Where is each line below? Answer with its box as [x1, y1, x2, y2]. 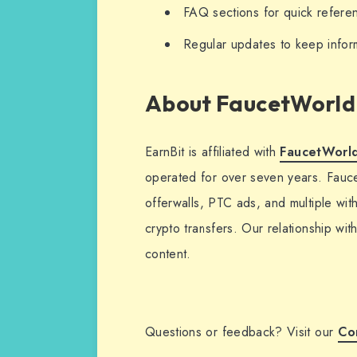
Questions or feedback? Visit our [145, 322, 338, 341]
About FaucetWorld [145, 89, 355, 118]
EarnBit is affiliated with [145, 142, 280, 161]
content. [145, 244, 191, 263]
